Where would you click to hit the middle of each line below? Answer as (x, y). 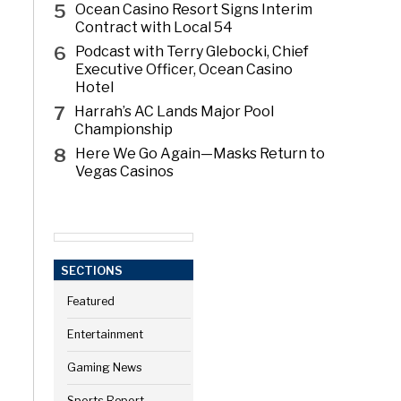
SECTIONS (92, 270)
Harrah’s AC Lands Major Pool (175, 111)
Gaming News (104, 368)
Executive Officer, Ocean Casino (184, 69)
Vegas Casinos (125, 171)
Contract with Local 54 (154, 27)
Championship (124, 129)
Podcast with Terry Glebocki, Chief (192, 51)
